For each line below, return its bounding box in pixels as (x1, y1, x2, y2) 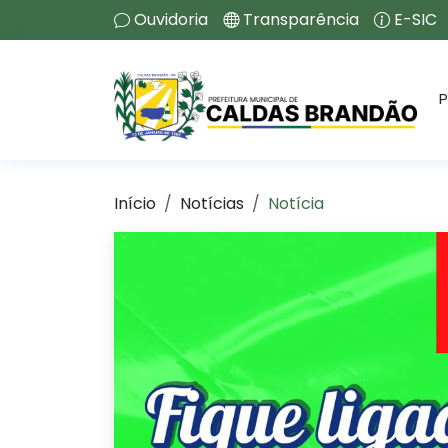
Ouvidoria (134, 8, 208, 31)
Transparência (243, 8, 359, 31)
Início (114, 192, 156, 215)
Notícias (180, 192, 244, 215)
